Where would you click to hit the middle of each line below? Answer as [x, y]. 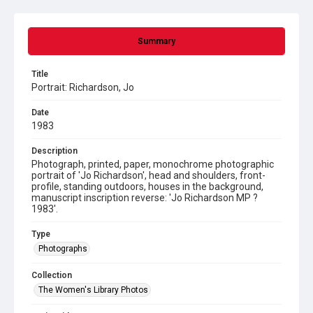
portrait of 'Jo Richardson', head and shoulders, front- [148, 175]
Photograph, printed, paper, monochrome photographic [153, 164]
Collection [52, 275]
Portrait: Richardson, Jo [83, 87]
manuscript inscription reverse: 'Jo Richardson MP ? [145, 198]
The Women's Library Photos [93, 290]
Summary [156, 41]
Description [54, 151]
